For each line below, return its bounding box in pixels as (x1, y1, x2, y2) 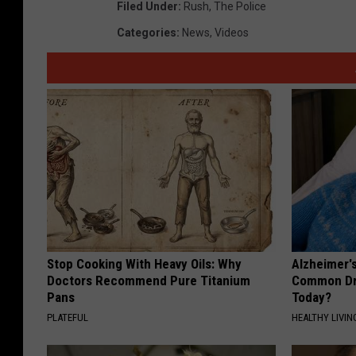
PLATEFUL (47, 311, 88, 324)
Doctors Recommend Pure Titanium (47, 273, 250, 289)
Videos (215, 26, 249, 40)
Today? (292, 289, 332, 306)
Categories (117, 26, 176, 40)
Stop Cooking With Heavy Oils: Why (47, 256, 242, 273)
